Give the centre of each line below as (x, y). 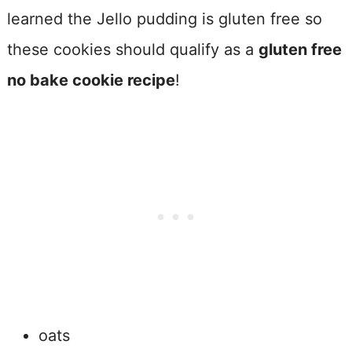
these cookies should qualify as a (132, 49)
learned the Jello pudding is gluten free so (164, 18)
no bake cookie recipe (91, 80)
